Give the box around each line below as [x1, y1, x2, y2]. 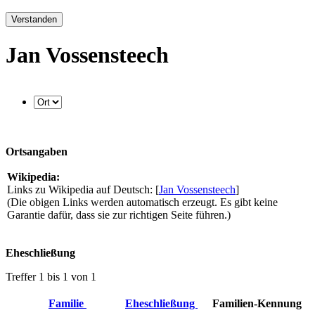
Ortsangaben [6, 145, 67, 157]
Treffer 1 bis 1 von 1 [6, 270, 96, 283]
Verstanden [11, 14, 57, 25]
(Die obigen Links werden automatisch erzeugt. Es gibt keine [7, 195, 278, 208]
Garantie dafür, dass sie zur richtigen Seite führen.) [7, 208, 231, 221]
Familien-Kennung [212, 297, 302, 309]
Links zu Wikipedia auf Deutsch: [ [7, 183, 159, 195]
